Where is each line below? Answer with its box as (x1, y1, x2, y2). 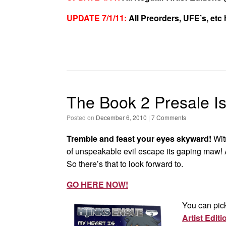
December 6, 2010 (96, 113, 147, 122)
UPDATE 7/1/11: (67, 12, 129, 24)
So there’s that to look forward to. (67, 158, 183, 169)
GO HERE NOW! (67, 179, 128, 190)
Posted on (71, 113, 96, 122)
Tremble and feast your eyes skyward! (67, 133, 213, 144)
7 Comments (151, 113, 186, 122)
